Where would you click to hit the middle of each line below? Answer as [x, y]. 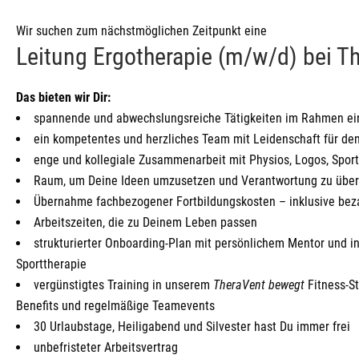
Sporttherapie [51, 264]
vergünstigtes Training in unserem [123, 285]
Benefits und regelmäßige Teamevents [115, 306]
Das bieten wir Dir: [63, 97]
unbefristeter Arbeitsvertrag [106, 347]
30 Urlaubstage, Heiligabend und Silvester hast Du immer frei [192, 327]
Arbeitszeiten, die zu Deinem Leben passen [145, 222]
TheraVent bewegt [259, 285]
